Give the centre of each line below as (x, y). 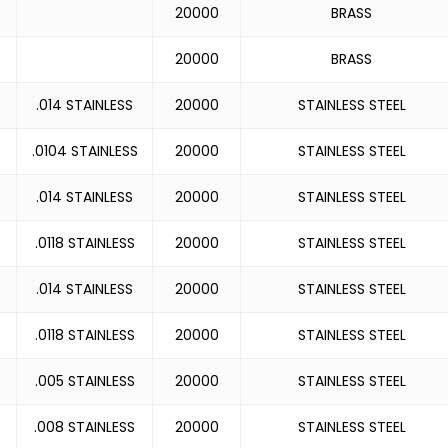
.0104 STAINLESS (84, 151)
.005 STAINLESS (84, 381)
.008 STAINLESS (84, 427)
